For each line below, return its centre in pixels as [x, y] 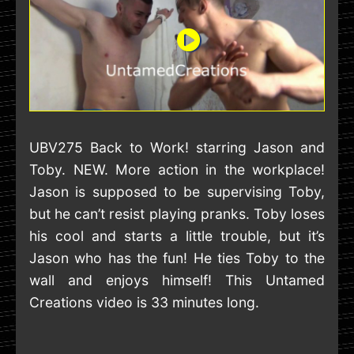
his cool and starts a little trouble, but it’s [177, 236]
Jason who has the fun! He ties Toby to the [177, 258]
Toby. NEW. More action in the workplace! [177, 170]
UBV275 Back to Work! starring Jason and [177, 148]
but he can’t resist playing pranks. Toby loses [177, 214]
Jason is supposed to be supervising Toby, [177, 192]
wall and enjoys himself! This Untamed [177, 281]
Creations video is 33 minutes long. [144, 303]
